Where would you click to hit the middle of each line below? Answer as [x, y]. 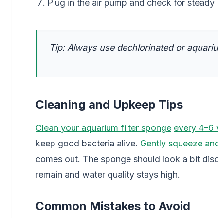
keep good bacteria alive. [88, 143]
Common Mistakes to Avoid [113, 206]
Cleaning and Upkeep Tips [109, 104]
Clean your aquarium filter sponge [103, 128]
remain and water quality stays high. [108, 174]
